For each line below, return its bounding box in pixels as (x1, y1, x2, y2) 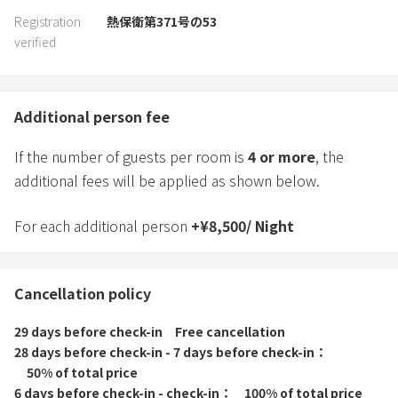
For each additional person (14, 215, 191, 237)
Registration (14, 12, 81, 31)
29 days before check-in (14, 322, 163, 341)
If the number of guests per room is (14, 146, 248, 168)
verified (14, 33, 56, 52)
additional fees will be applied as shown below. (14, 170, 320, 192)
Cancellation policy (14, 283, 151, 305)
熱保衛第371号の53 (106, 12, 217, 31)
